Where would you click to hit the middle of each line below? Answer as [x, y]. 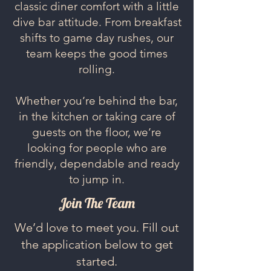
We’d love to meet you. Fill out [97, 227]
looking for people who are [97, 148]
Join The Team [97, 203]
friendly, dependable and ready [97, 164]
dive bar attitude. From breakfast [97, 22]
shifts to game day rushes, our [97, 38]
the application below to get [97, 244]
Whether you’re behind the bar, [97, 101]
